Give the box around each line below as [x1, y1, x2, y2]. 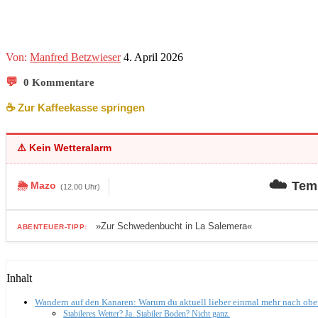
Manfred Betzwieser [30, 50, 121, 63]
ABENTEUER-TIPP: [17, 222, 87, 231]
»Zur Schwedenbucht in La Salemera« [92, 220, 252, 231]
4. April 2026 [124, 50, 183, 63]
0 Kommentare [21, 75, 94, 88]
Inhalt [6, 271, 32, 284]
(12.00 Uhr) [60, 182, 100, 191]
